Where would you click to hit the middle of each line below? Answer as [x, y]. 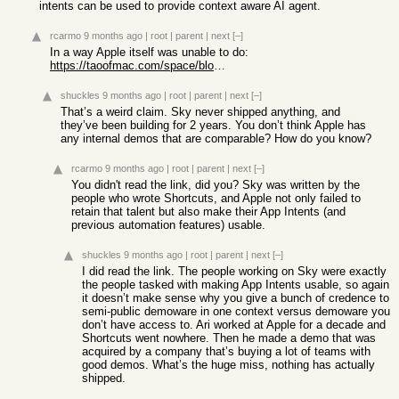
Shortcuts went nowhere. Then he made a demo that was [229, 338]
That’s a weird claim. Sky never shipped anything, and [200, 112]
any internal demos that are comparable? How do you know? [216, 138]
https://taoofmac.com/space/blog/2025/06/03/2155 [220, 65]
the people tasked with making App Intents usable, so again [236, 285]
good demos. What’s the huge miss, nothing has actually [228, 365]
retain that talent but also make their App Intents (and [208, 212]
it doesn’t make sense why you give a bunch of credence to [236, 298]
